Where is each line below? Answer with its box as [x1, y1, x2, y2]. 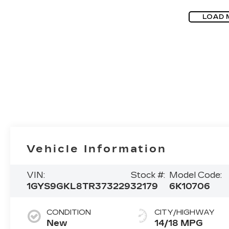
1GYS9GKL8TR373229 [27, 181, 131, 192]
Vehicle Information [27, 143, 167, 155]
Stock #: [130, 170, 166, 180]
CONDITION [47, 208, 91, 217]
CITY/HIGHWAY [154, 208, 215, 217]
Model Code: [169, 170, 222, 180]
